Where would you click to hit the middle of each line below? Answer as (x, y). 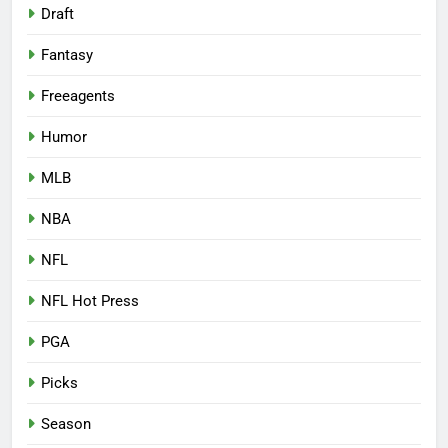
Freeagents (78, 95)
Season (66, 423)
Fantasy (67, 54)
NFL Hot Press (90, 300)
